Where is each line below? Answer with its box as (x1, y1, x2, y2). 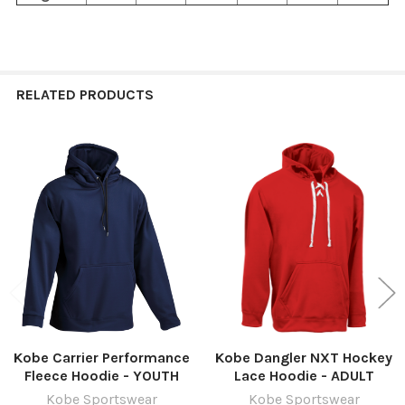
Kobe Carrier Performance (13, 349, 190, 367)
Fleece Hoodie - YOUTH (24, 367, 179, 385)
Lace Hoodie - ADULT (233, 367, 374, 385)
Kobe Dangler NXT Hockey (215, 349, 392, 367)
